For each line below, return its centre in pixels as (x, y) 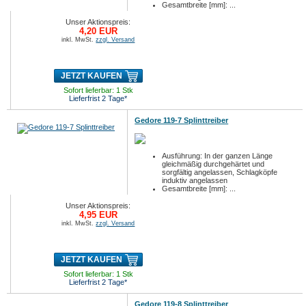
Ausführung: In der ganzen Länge (218, 156)
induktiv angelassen (195, 180)
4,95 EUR (98, 215)
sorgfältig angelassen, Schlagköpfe (220, 172)
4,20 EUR (98, 31)
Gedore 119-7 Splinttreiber (182, 120)
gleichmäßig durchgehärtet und (213, 164)
